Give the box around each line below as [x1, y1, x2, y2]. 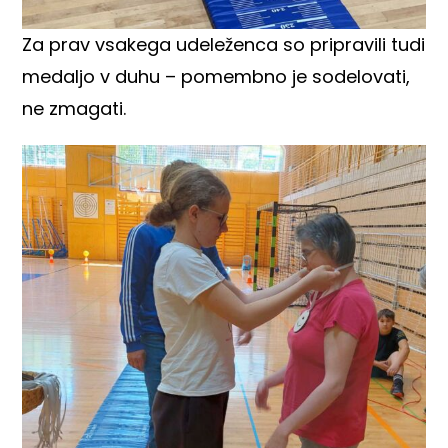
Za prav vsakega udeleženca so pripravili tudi [22, 32, 426, 58]
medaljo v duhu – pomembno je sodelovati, [22, 64, 411, 90]
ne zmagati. [22, 96, 127, 122]
